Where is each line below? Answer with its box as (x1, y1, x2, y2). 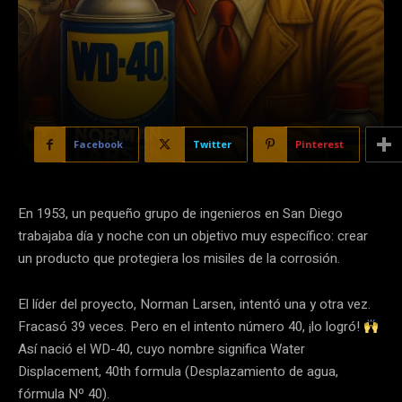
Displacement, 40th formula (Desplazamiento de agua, (18, 362, 338, 382)
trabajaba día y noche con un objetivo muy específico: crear (18, 226, 368, 247)
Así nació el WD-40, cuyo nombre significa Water (18, 339, 305, 360)
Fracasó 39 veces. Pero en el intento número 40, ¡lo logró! (18, 317, 363, 337)
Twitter (193, 137, 232, 152)
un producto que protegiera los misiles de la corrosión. (18, 249, 340, 269)
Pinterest (295, 137, 344, 152)
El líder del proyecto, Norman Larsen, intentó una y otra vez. (18, 294, 371, 315)
